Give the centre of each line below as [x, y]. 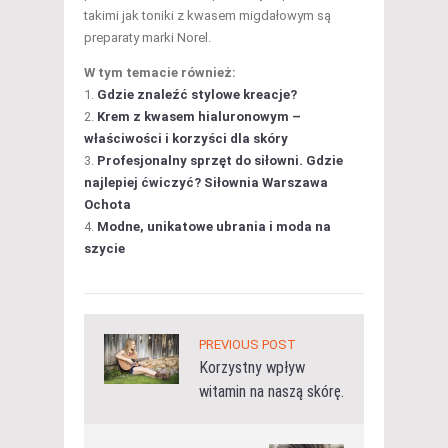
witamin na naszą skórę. [271, 391]
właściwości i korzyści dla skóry [186, 138]
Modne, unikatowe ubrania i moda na [214, 226]
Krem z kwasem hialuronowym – [199, 116]
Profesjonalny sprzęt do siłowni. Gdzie [220, 160]
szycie [104, 248]
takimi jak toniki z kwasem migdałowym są [207, 15]
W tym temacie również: [160, 72]
